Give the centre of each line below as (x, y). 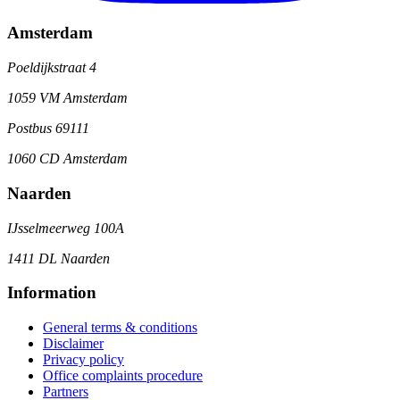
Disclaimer (73, 343)
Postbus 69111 (48, 129)
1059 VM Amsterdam (67, 98)
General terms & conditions (120, 327)
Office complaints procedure (123, 375)
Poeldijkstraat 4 (52, 68)
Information (52, 293)
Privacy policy (83, 359)
